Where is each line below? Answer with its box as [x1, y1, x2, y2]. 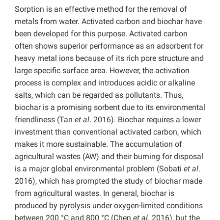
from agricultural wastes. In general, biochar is [15, 189, 174, 198]
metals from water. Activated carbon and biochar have [15, 17, 202, 27]
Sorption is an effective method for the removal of [15, 4, 187, 14]
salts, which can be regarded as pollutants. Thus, [15, 90, 183, 100]
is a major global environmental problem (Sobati [15, 164, 184, 174]
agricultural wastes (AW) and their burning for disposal [15, 152, 203, 162]
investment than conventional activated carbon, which [15, 127, 201, 137]
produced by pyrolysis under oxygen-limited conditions [15, 201, 203, 211]
